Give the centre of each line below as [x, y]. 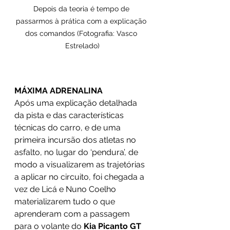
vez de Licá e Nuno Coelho [66, 189]
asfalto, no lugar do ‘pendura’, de [77, 152]
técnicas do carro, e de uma [69, 128]
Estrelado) [82, 46]
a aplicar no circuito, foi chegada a [80, 177]
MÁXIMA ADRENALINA [59, 91]
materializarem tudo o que [66, 202]
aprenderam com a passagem [73, 214]
